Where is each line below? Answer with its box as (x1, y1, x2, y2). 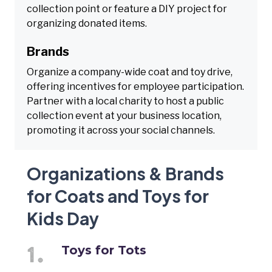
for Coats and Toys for (27, 185, 209, 206)
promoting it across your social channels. (27, 124, 215, 136)
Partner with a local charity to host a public (27, 95, 224, 107)
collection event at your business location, (27, 109, 222, 121)
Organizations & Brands (27, 162, 224, 184)
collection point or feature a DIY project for (27, 2, 227, 15)
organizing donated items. (27, 17, 147, 29)
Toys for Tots (61, 242, 147, 257)
